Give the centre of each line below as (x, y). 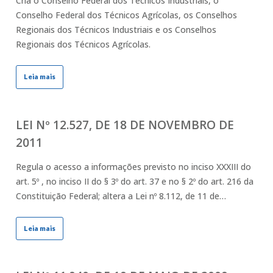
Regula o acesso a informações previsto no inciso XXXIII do (133, 166)
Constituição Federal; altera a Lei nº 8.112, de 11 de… (121, 196)
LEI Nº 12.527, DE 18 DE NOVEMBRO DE (125, 125)
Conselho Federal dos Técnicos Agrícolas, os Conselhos (126, 15)
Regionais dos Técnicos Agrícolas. (83, 44)
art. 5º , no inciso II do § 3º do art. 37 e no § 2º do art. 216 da (134, 181)
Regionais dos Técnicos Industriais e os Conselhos (116, 30)
